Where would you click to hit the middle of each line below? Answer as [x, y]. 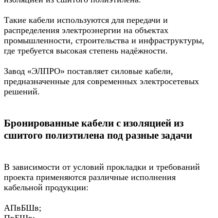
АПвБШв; [23, 208]
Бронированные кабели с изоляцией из [94, 123]
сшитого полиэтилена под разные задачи [98, 135]
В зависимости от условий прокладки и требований [102, 167]
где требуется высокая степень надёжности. [86, 50]
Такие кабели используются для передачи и [86, 20]
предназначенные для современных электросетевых [101, 81]
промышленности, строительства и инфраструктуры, [104, 40]
